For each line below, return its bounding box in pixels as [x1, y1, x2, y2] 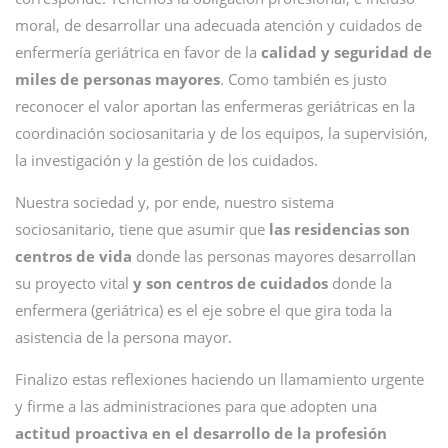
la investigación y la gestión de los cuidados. [15, 150, 318, 170]
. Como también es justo [220, 69, 387, 89]
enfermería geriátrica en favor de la [15, 42, 261, 62]
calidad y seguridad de [261, 42, 432, 62]
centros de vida [15, 246, 132, 266]
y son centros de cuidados [129, 273, 328, 293]
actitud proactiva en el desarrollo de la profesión [15, 423, 387, 443]
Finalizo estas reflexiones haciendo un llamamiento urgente [15, 369, 424, 389]
